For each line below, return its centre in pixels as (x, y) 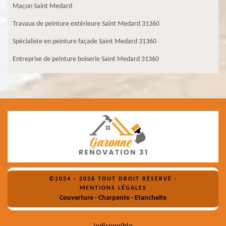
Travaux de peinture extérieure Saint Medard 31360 (86, 24)
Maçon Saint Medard (42, 6)
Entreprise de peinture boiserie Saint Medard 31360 (86, 59)
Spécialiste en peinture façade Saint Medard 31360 (84, 41)
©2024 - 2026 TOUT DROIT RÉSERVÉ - (113, 179)
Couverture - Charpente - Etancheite (113, 198)
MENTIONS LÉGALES (113, 188)
